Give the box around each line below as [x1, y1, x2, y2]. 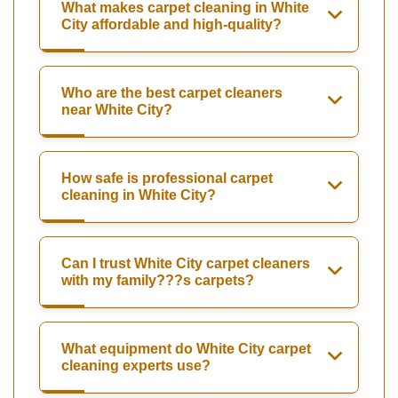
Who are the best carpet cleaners [61, 85, 283, 101]
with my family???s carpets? [61, 273, 254, 289]
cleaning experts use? [61, 358, 211, 374]
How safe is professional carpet [61, 171, 273, 187]
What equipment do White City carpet [61, 341, 311, 357]
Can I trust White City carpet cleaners [61, 256, 310, 272]
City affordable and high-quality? [61, 17, 282, 33]
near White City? [61, 102, 172, 118]
